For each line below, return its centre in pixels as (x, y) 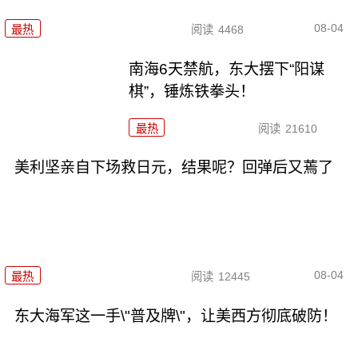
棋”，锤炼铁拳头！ (192, 91)
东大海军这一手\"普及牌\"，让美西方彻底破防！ (175, 316)
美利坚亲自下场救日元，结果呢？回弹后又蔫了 (173, 168)
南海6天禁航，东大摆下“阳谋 (227, 69)
